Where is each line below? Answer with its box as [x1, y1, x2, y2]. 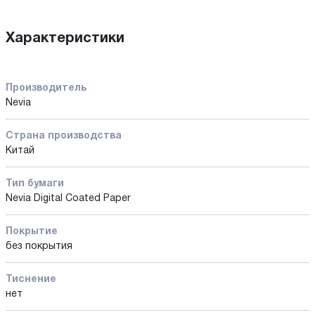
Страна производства [6, 131, 122, 141]
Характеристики [6, 32, 124, 45]
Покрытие [6, 226, 58, 236]
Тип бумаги [6, 179, 64, 188]
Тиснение [6, 274, 56, 284]
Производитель [6, 83, 86, 93]
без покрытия [6, 241, 72, 251]
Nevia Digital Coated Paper [6, 193, 131, 203]
